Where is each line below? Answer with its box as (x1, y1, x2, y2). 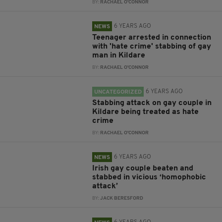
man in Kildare (92, 52, 146, 59)
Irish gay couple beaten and (92, 165, 194, 172)
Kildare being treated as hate (92, 108, 199, 116)
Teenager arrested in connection (92, 34, 212, 42)
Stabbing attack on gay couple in (92, 99, 212, 107)
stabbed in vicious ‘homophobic (92, 173, 207, 181)
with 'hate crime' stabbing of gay (92, 43, 212, 51)
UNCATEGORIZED (94, 89, 142, 95)
